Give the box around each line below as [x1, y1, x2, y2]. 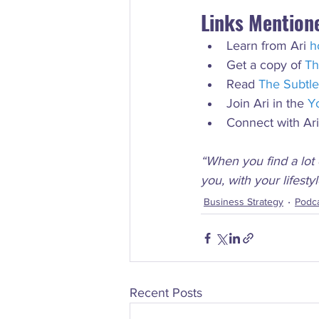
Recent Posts [130, 286, 202, 300]
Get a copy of [226, 58, 305, 72]
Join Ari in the [226, 96, 308, 110]
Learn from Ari [226, 38, 310, 53]
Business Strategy [204, 196, 283, 207]
